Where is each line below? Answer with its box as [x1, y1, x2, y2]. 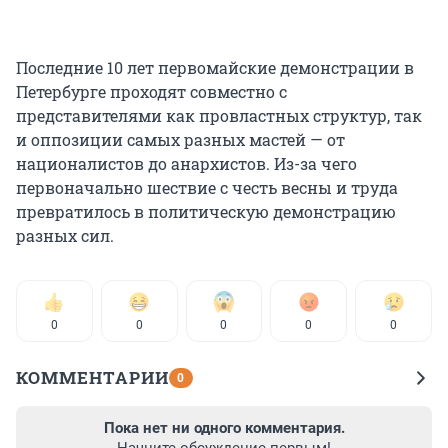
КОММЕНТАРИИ [16, 365, 169, 389]
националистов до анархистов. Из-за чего [16, 152, 357, 174]
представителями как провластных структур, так [16, 104, 422, 126]
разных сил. [16, 224, 114, 246]
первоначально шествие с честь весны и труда [16, 176, 398, 198]
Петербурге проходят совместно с [16, 80, 287, 102]
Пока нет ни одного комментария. [103, 418, 345, 437]
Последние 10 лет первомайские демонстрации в [16, 56, 414, 78]
